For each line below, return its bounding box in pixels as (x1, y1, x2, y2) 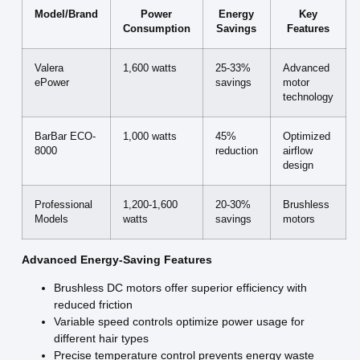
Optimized (282, 130, 330, 142)
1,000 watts (122, 130, 177, 142)
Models (34, 213, 68, 225)
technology (282, 91, 333, 103)
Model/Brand (34, 8, 98, 20)
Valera (34, 62, 63, 74)
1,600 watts (122, 62, 177, 74)
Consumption (122, 22, 190, 35)
